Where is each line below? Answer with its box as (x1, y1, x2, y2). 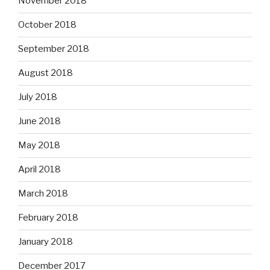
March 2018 (18, 188, 68, 199)
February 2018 (18, 212, 78, 224)
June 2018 (18, 116, 61, 127)
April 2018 (18, 164, 61, 175)
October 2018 (18, 19, 77, 31)
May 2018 (18, 140, 60, 151)
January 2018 (18, 236, 73, 248)
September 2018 (18, 43, 89, 55)
